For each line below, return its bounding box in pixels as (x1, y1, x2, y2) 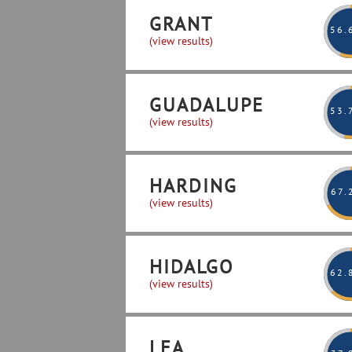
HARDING (149, 174, 237, 198)
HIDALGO (149, 255, 233, 279)
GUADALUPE (149, 93, 264, 117)
